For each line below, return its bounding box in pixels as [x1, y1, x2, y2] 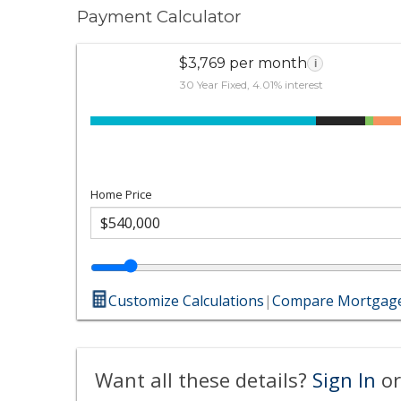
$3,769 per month [179, 54, 308, 72]
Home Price [90, 185, 153, 202]
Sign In [312, 365, 377, 393]
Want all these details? [95, 365, 313, 393]
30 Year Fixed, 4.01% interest [179, 77, 323, 91]
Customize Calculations [108, 290, 265, 311]
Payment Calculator [77, 6, 242, 27]
